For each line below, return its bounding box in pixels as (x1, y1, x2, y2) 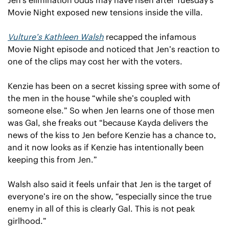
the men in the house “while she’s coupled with (8, 93, 191, 103)
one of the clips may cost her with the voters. (8, 56, 182, 66)
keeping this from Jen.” (8, 154, 97, 165)
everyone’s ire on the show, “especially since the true (8, 191, 212, 201)
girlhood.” (8, 215, 47, 226)
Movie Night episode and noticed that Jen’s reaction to (8, 43, 220, 54)
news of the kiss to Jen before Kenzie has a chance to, (8, 129, 216, 140)
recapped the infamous (104, 31, 196, 42)
